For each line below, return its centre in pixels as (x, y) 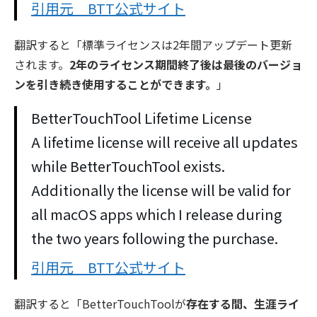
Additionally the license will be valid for (161, 190)
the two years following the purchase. (155, 238)
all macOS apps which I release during (156, 214)
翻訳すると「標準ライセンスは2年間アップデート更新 (153, 45)
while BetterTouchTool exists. (128, 166)
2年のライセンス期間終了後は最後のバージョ (186, 65)
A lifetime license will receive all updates (165, 142)
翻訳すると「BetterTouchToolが (100, 304)
